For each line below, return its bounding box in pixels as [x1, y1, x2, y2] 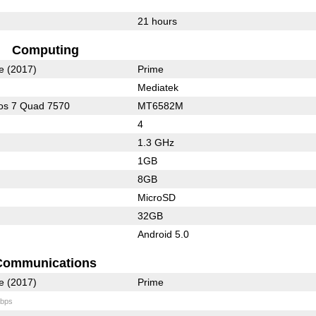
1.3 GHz [137, 136, 174, 148]
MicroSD [137, 191, 176, 203]
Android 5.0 [137, 228, 189, 240]
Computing [11, 42, 79, 57]
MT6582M [137, 99, 183, 111]
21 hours [137, 15, 177, 27]
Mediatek [137, 81, 178, 93]
